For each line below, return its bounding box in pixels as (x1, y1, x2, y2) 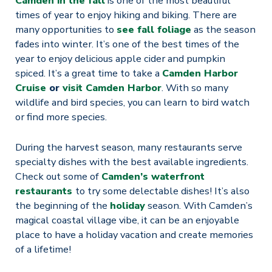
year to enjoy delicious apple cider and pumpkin (15, 51, 225, 66)
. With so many (161, 80, 228, 95)
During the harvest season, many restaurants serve (15, 140, 242, 154)
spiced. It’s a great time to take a (15, 66, 162, 80)
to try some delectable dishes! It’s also (75, 183, 250, 198)
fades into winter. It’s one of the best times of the (15, 36, 239, 51)
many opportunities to (15, 22, 117, 36)
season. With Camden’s (144, 198, 253, 212)
